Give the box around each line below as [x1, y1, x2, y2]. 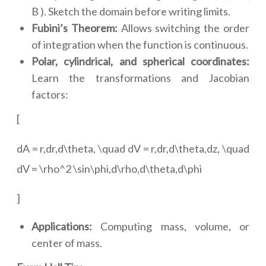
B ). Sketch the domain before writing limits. [31, 5, 230, 18]
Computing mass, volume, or [100, 220, 249, 233]
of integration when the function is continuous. [31, 38, 248, 52]
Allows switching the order [121, 21, 250, 35]
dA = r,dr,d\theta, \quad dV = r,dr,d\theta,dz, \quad [17, 142, 249, 156]
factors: [31, 88, 68, 102]
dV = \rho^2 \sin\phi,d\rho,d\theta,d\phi [17, 162, 202, 176]
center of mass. [31, 236, 102, 250]
